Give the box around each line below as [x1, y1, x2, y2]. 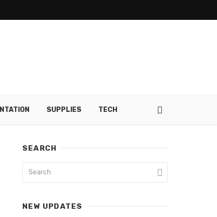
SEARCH [22, 144, 57, 153]
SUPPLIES [46, 106, 81, 114]
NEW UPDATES [22, 202, 83, 211]
